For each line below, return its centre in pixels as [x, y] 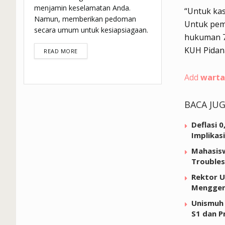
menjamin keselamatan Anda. [82, 8]
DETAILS [89, 51]
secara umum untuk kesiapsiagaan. [91, 30]
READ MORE [61, 51]
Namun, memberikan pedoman [85, 19]
